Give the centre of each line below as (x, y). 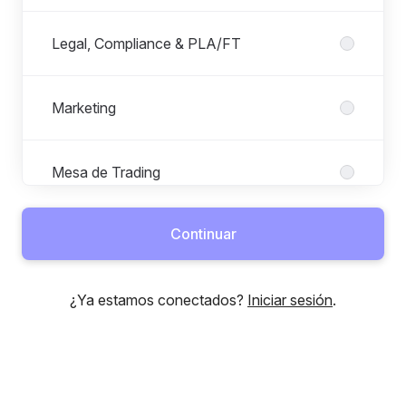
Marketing (84, 108)
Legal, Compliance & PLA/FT (146, 43)
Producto (82, 365)
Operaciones (93, 237)
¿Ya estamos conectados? (159, 300)
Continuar (203, 234)
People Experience (113, 301)
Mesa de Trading (106, 172)
